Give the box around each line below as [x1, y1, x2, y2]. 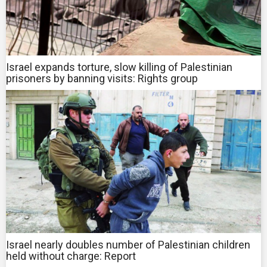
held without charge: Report [6, 250, 136, 263]
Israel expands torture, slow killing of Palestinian [6, 61, 232, 74]
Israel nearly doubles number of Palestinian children [6, 238, 250, 252]
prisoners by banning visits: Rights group [6, 72, 198, 85]
